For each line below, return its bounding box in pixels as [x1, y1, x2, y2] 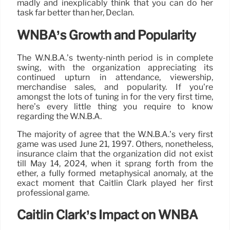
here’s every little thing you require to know [17, 101, 213, 111]
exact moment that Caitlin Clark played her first [17, 178, 213, 188]
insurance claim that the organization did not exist [17, 148, 213, 159]
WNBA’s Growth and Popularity [17, 27, 196, 43]
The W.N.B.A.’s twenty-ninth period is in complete [17, 52, 213, 63]
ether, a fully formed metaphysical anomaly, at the [17, 168, 213, 178]
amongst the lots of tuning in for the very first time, [17, 91, 213, 102]
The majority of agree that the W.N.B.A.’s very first [17, 129, 213, 139]
